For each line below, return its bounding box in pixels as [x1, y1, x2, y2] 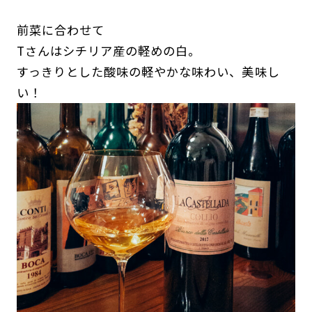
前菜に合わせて [16, 21, 105, 39]
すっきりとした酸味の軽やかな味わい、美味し [16, 63, 280, 81]
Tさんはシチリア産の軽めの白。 [16, 42, 201, 60]
